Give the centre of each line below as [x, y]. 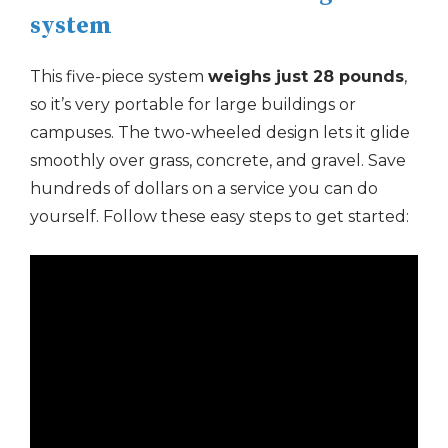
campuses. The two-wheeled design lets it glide [220, 132]
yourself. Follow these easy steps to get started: [219, 216]
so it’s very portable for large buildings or [193, 104]
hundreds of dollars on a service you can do [204, 188]
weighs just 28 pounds [306, 76]
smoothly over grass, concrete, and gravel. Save [218, 160]
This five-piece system [119, 76]
